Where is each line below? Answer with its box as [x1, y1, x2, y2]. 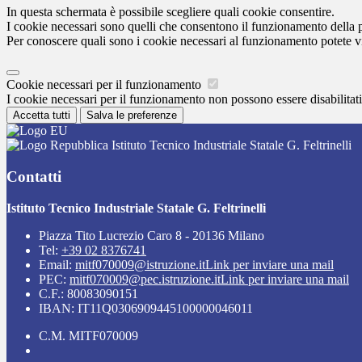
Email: [39, 257, 75, 271]
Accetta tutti [13, 109, 70, 122]
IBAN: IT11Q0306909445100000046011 [39, 301, 253, 315]
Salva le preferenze [86, 109, 177, 122]
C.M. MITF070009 [39, 328, 138, 343]
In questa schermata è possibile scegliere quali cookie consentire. [6, 5, 335, 19]
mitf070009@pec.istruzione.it [69, 271, 221, 286]
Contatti [6, 167, 61, 185]
